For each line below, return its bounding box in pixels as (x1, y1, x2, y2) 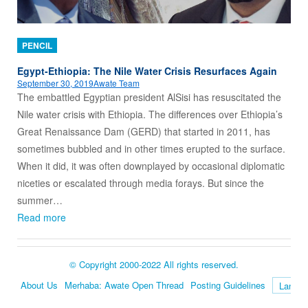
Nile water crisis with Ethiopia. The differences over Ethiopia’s (16, 107, 283, 121)
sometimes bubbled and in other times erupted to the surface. (16, 141, 285, 155)
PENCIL (21, 38, 52, 52)
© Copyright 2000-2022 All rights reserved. (69, 257, 239, 271)
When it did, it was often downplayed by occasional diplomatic (16, 158, 285, 173)
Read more (16, 210, 66, 224)
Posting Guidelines (190, 278, 265, 291)
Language (16, 285, 55, 299)
